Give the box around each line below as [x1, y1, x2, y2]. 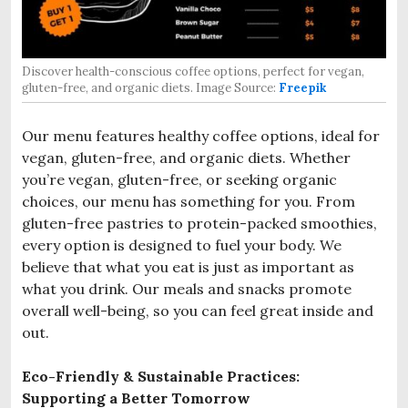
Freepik [279, 79, 326, 96]
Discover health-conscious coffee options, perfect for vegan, [22, 63, 364, 79]
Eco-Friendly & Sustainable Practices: [22, 366, 300, 385]
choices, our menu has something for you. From [22, 191, 355, 210]
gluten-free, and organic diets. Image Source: [22, 79, 279, 96]
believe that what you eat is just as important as [22, 257, 354, 276]
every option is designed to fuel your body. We [22, 235, 342, 254]
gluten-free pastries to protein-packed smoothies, [22, 213, 377, 232]
